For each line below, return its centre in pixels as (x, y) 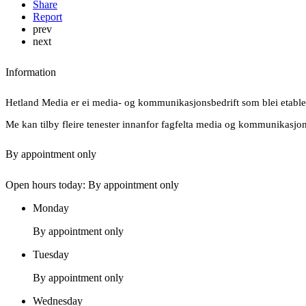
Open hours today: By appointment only (92, 185)
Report (47, 17)
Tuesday (51, 255)
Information (31, 72)
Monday (51, 208)
